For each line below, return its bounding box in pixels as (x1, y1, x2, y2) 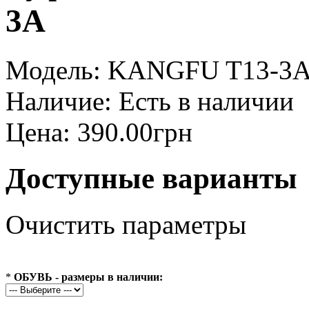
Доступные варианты (6, 161, 297, 195)
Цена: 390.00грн (6, 117, 192, 147)
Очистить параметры (6, 209, 246, 239)
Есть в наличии (112, 86, 294, 116)
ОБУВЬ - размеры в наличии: (14, 270, 163, 283)
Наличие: (6, 86, 112, 116)
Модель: (6, 54, 101, 85)
